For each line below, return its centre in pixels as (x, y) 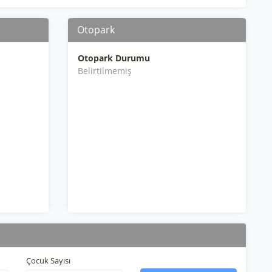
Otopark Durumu (114, 58)
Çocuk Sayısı (48, 260)
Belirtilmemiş (104, 71)
